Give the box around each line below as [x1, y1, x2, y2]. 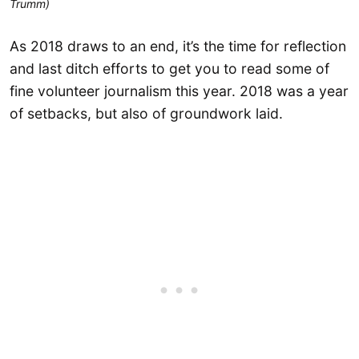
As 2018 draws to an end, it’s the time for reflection [10, 37, 346, 54]
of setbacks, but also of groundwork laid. [10, 104, 283, 122]
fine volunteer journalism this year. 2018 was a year [10, 82, 349, 99]
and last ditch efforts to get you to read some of [10, 59, 329, 77]
